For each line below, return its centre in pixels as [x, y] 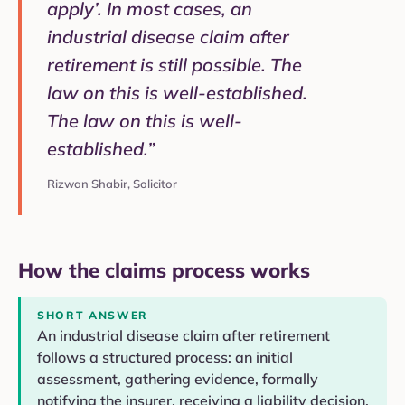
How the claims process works [164, 271]
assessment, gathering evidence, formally [178, 379]
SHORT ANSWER [93, 316]
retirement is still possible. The [174, 65]
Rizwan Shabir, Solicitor [112, 184]
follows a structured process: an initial [165, 358]
